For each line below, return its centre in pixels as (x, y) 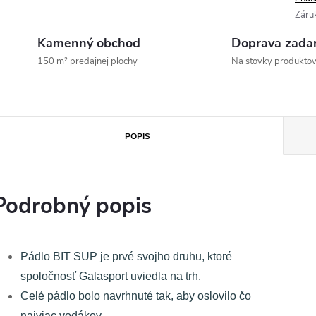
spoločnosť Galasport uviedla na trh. (111, 276)
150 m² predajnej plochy (87, 61)
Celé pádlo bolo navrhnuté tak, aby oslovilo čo (136, 296)
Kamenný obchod (89, 43)
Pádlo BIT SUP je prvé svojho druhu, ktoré (126, 256)
